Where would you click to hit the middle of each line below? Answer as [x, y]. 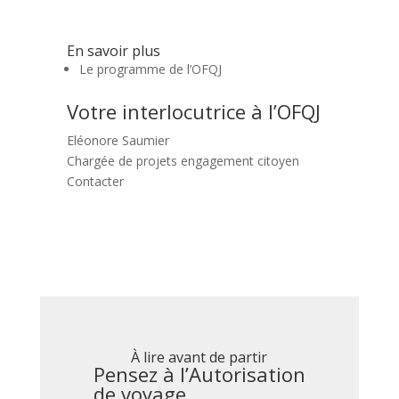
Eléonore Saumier [118, 140]
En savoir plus [113, 50]
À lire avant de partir [199, 357]
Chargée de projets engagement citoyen [183, 160]
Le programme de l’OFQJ [150, 69]
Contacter [95, 181]
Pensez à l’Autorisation [199, 374]
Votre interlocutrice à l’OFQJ [193, 111]
